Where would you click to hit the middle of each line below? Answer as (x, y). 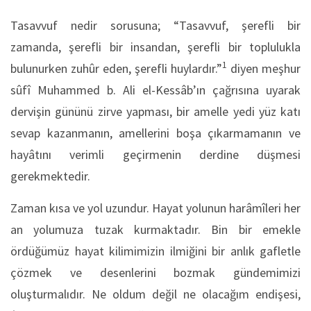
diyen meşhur (264, 68)
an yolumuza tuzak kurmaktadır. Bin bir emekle (155, 229)
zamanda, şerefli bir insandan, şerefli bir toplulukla (155, 47)
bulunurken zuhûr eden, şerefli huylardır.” (116, 68)
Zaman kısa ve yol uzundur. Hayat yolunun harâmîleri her (155, 208)
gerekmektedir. (50, 176)
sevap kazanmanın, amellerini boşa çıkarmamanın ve (155, 133)
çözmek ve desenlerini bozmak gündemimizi (155, 272)
